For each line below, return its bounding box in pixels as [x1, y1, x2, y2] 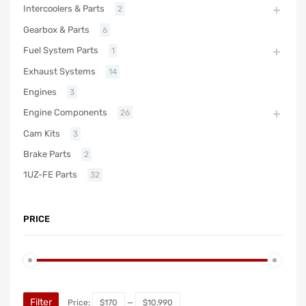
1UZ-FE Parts [23, 169, 77, 180]
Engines [23, 87, 57, 98]
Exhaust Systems [23, 66, 96, 77]
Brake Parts [23, 149, 71, 160]
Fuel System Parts [23, 45, 98, 56]
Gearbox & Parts [23, 25, 89, 36]
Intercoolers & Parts [23, 3, 105, 14]
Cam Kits [23, 128, 60, 139]
